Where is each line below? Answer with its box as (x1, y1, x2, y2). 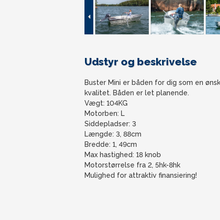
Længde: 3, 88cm (84, 130, 141, 138)
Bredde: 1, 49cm (84, 140, 137, 149)
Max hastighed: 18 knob (84, 151, 161, 159)
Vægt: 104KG (84, 99, 128, 108)
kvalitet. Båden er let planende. (84, 89, 189, 97)
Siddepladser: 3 (84, 120, 136, 128)
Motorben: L (84, 110, 125, 118)
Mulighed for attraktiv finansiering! (84, 171, 197, 180)
